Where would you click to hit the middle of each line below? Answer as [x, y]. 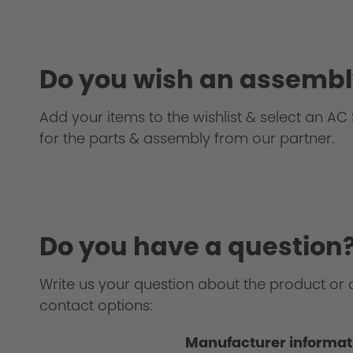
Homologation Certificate [146, 150]
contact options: [96, 306]
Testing [82, 13]
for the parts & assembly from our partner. [187, 139]
